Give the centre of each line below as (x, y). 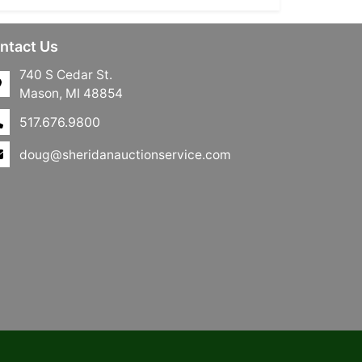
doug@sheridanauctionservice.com (125, 154)
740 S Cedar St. (66, 75)
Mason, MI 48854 (71, 94)
